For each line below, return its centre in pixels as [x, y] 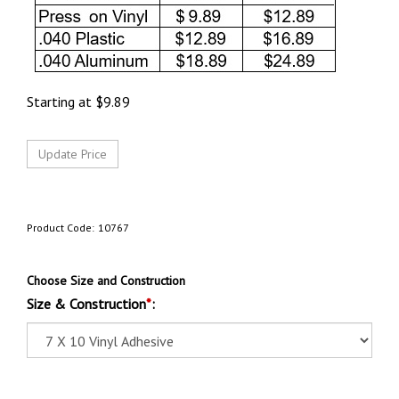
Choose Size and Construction [106, 281]
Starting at [59, 102]
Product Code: [61, 228]
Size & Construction [86, 304]
